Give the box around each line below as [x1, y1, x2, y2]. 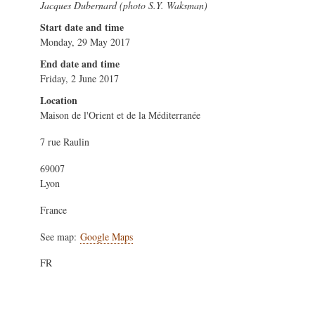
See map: [40, 229, 80, 243]
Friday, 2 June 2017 [40, 72, 119, 86]
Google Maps [80, 229, 133, 243]
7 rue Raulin [40, 135, 89, 149]
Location [40, 93, 77, 108]
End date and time [40, 56, 120, 72]
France [40, 202, 67, 217]
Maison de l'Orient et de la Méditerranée [40, 108, 200, 122]
